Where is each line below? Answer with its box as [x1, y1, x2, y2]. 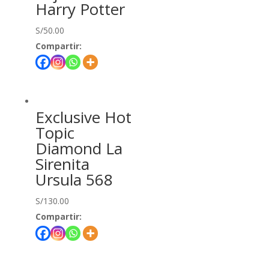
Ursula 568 [35, 169, 113, 191]
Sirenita [35, 153, 89, 175]
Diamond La [35, 138, 122, 160]
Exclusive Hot [35, 106, 131, 128]
